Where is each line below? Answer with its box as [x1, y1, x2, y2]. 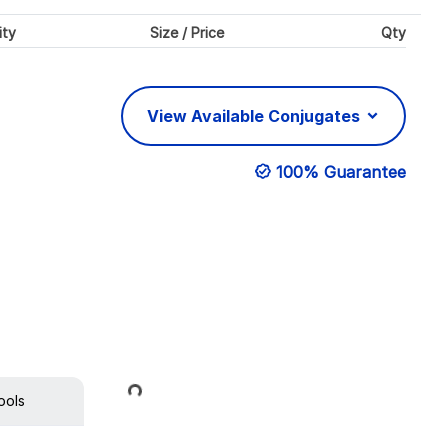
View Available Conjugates [147, 106, 364, 127]
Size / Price [149, 23, 224, 41]
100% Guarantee [276, 162, 406, 183]
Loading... [76, 375, 141, 414]
